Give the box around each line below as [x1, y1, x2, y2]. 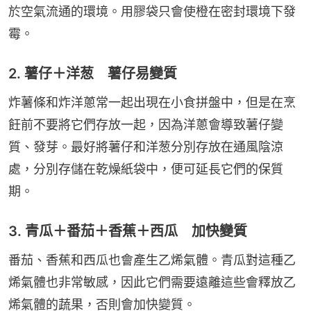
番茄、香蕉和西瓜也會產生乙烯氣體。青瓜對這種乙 [8, 253, 296, 268]
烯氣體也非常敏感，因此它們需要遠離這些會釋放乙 [8, 275, 296, 290]
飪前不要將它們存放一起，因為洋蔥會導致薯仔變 [8, 117, 283, 133]
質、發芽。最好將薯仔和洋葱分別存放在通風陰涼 [8, 140, 283, 155]
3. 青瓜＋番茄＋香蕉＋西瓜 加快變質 [8, 223, 247, 240]
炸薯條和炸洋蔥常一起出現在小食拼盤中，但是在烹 [8, 95, 296, 110]
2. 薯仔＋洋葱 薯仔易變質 [8, 65, 177, 83]
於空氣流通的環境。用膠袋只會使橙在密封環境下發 [8, 4, 296, 19]
